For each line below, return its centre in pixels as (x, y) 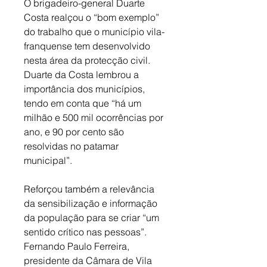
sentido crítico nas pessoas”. (86, 232)
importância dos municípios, (86, 89)
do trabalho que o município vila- (94, 32)
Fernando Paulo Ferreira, (78, 246)
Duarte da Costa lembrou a (83, 75)
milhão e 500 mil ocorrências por (95, 118)
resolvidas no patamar (72, 146)
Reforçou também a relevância (90, 189)
